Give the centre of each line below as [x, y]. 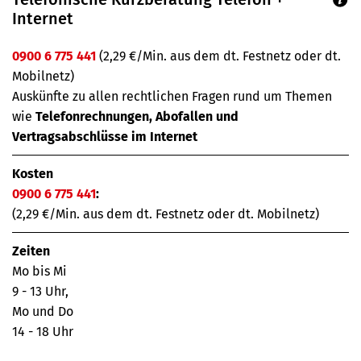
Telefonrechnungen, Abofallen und [137, 117]
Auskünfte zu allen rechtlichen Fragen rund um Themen [172, 97]
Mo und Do [44, 312]
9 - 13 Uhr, [40, 292]
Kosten [33, 174]
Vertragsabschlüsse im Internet [105, 137]
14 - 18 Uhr [43, 332]
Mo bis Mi [41, 272]
